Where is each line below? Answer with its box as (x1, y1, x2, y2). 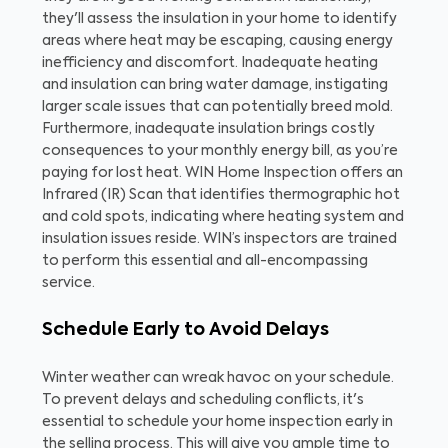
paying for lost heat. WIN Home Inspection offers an (42, 166, 403, 181)
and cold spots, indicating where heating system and (42, 210, 404, 225)
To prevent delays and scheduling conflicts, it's (42, 393, 364, 408)
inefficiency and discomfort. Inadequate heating (42, 56, 378, 71)
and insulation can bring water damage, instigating (42, 78, 388, 93)
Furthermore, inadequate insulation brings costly (42, 122, 375, 137)
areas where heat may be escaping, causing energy (42, 34, 393, 49)
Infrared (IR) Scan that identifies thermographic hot (42, 188, 400, 203)
